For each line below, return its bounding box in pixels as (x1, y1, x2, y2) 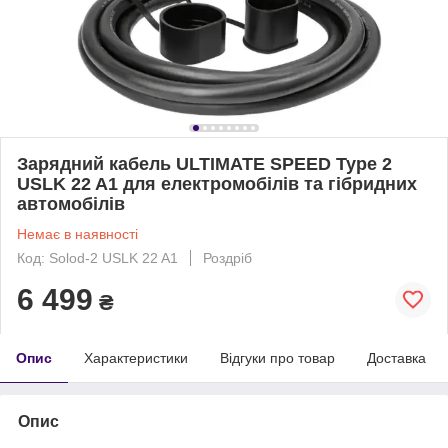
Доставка (367, 349, 426, 366)
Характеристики (84, 349, 188, 366)
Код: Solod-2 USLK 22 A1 (17, 249, 178, 266)
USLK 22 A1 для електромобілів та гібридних (17, 173, 417, 194)
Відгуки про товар (220, 349, 335, 366)
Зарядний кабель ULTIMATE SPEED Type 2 (17, 153, 392, 174)
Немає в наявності (17, 225, 138, 242)
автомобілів (17, 193, 125, 214)
